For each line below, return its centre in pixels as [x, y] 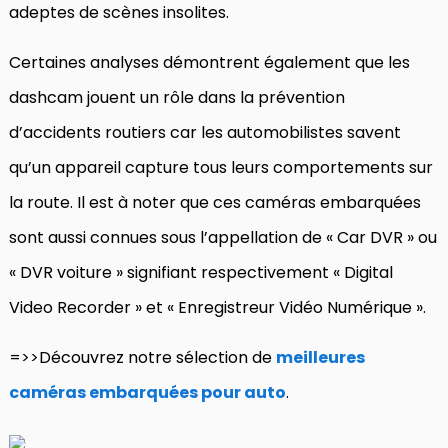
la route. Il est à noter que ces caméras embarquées [215, 202]
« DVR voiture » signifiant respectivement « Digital [201, 272]
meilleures [320, 357]
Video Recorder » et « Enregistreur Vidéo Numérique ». [217, 307]
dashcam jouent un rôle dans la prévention [177, 97]
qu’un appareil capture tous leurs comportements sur [221, 167]
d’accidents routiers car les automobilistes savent [205, 132]
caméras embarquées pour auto [147, 392]
